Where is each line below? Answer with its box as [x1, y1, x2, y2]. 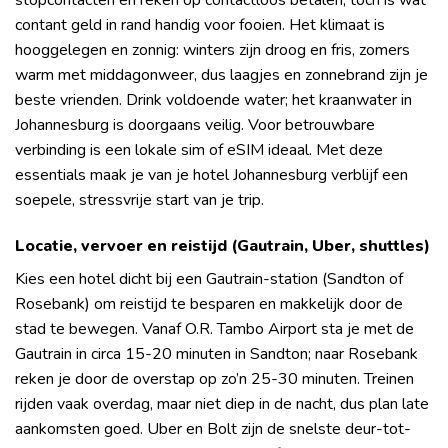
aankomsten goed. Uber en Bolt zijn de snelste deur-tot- [15, 418, 411, 441]
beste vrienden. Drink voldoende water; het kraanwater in [15, 89, 412, 112]
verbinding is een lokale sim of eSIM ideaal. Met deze [15, 139, 383, 162]
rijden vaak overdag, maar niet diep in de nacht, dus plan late [15, 393, 429, 416]
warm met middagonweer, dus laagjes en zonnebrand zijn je [15, 64, 428, 87]
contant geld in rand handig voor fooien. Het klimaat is [15, 14, 385, 37]
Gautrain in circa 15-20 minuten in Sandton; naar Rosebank [15, 343, 418, 366]
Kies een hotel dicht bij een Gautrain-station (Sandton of [15, 268, 403, 291]
